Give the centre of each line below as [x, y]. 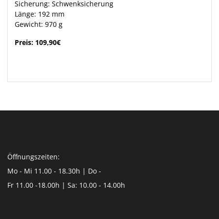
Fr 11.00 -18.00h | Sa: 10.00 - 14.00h [66, 185]
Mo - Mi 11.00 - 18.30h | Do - [54, 171]
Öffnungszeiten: [33, 157]
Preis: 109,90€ [38, 42]
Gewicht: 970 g [39, 24]
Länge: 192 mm [40, 14]
